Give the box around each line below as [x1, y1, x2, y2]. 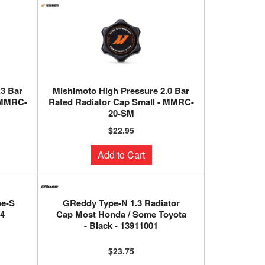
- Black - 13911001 [84, 219, 159, 232]
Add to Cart [97, 148, 145, 161]
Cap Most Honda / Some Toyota [56, 208, 186, 221]
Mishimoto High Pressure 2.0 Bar [53, 84, 190, 97]
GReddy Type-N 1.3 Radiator [62, 196, 180, 209]
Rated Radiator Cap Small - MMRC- [48, 95, 194, 108]
